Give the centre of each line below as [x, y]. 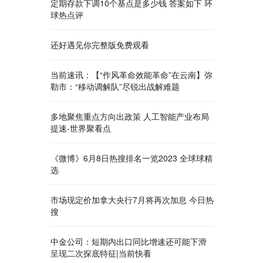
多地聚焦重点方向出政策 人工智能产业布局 [130, 116]
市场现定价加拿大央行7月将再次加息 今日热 [132, 200]
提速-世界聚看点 [81, 128]
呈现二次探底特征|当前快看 [101, 253]
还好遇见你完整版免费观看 [100, 45]
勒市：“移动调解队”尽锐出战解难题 [115, 86]
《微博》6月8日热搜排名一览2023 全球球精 [131, 158]
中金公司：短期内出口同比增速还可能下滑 [129, 241]
